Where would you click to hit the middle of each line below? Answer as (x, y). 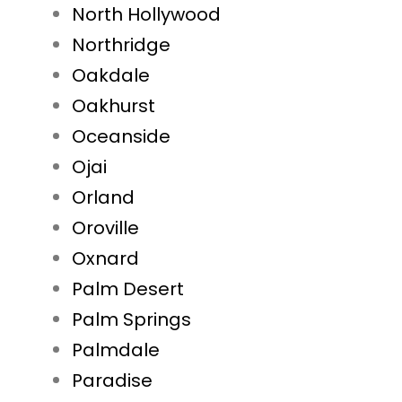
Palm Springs (131, 320)
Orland (103, 198)
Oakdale (111, 76)
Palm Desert (128, 289)
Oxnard (105, 259)
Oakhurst (114, 106)
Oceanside (121, 137)
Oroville (105, 228)
